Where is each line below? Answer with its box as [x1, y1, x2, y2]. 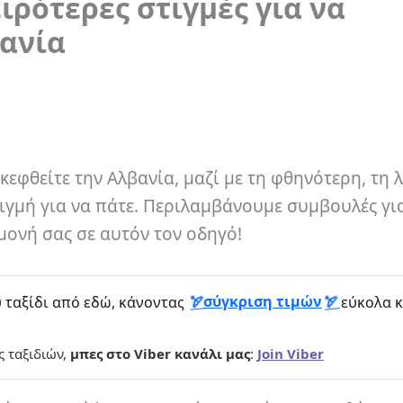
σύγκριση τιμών [203, 291, 322, 312]
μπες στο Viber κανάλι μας [70, 344, 250, 363]
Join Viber [257, 344, 324, 363]
